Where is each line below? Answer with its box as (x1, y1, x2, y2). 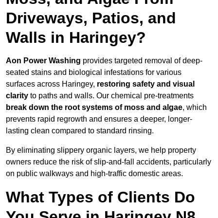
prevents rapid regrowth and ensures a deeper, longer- (6, 115, 192, 124)
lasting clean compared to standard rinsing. (6, 127, 154, 135)
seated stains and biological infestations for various (6, 68, 182, 77)
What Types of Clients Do (6, 188, 195, 206)
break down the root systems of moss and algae (6, 103, 182, 112)
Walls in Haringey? (6, 29, 146, 47)
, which (182, 103, 207, 112)
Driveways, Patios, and (6, 9, 176, 27)
